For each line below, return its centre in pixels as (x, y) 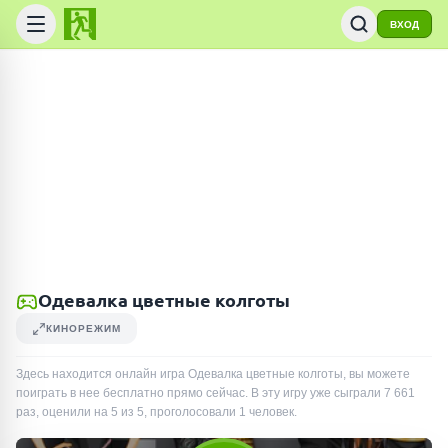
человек (271, 412)
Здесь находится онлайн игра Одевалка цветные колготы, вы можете (213, 374)
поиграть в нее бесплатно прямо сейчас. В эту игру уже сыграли (200, 393)
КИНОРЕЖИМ (83, 328)
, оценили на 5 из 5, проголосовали (137, 412)
